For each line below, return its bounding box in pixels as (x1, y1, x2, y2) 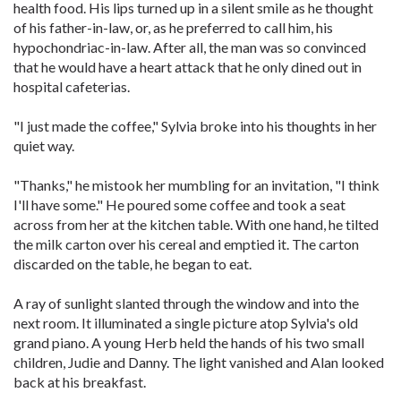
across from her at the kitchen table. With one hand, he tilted (13, 216, 379, 233)
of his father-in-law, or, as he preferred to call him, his (13, 19, 333, 36)
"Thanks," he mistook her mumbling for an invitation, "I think (13, 176, 380, 193)
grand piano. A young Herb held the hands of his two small (13, 334, 364, 351)
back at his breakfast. (13, 373, 146, 390)
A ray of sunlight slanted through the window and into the (13, 294, 359, 311)
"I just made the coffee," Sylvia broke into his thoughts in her (13, 117, 377, 134)
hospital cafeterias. (13, 78, 130, 95)
